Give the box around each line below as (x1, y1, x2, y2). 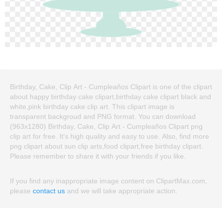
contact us (33, 186, 65, 195)
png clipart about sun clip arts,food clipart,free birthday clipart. (10, 142, 203, 150)
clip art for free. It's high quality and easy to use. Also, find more (10, 132, 209, 140)
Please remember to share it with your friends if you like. (10, 152, 186, 160)
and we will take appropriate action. (65, 186, 177, 195)
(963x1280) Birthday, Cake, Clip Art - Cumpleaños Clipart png (10, 122, 203, 130)
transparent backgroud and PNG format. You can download (10, 112, 196, 120)
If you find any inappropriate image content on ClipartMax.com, (10, 176, 207, 185)
